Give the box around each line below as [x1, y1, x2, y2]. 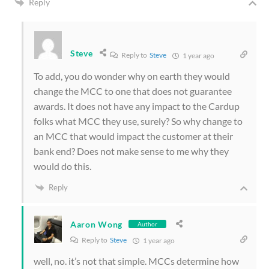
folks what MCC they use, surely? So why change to [34, 115, 243, 127]
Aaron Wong [70, 219, 122, 229]
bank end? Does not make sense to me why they [34, 145, 229, 157]
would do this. [34, 160, 91, 172]
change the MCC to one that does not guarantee [34, 85, 232, 97]
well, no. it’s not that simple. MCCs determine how [34, 255, 239, 267]
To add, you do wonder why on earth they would [34, 70, 230, 82]
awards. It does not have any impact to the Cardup [34, 100, 240, 112]
